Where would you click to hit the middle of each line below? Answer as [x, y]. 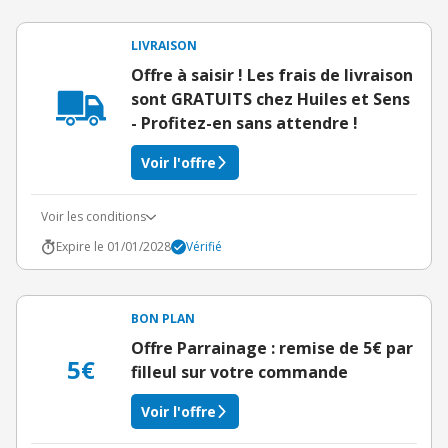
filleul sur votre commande [239, 372]
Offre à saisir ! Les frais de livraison [272, 75]
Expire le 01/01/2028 [113, 246]
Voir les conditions [93, 216]
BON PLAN [163, 318]
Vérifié [204, 246]
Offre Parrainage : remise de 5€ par [272, 348]
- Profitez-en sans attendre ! [244, 123]
